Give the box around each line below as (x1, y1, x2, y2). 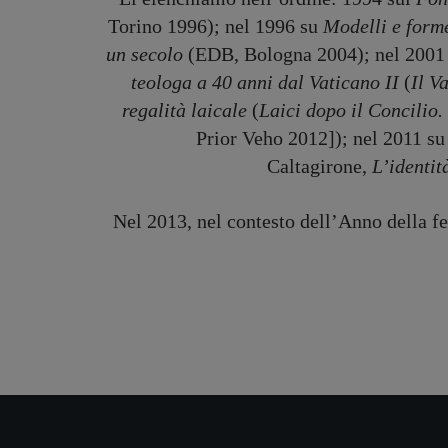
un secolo (106, 43, 183, 65)
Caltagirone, (266, 155, 372, 177)
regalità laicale (121, 99, 247, 121)
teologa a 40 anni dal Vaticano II (131, 71, 399, 93)
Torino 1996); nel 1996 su (107, 15, 323, 37)
